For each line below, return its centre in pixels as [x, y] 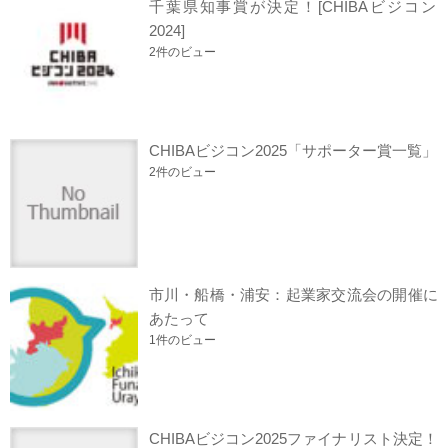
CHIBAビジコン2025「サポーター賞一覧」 [292, 151]
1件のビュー [182, 339]
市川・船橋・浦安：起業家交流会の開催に [293, 294]
